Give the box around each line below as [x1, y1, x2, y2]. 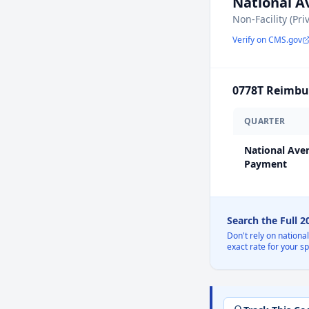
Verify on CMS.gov [232, 34, 302, 46]
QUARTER [244, 115, 286, 127]
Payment [244, 157, 287, 170]
